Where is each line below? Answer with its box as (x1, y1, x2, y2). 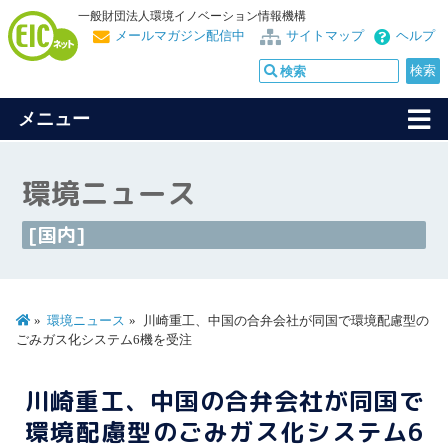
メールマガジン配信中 (115, 28, 245, 43)
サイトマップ (286, 28, 364, 43)
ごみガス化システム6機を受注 (16, 332, 192, 347)
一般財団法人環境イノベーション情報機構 (78, 9, 306, 23)
